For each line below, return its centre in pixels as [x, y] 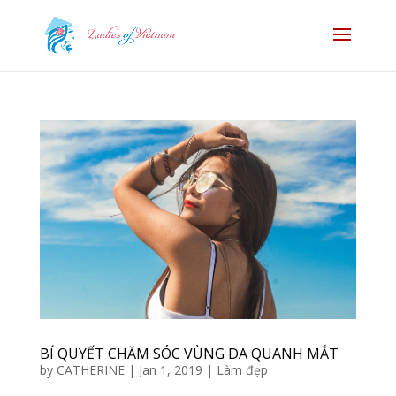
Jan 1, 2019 [170, 370]
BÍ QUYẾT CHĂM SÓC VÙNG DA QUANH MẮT [189, 354]
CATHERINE [90, 370]
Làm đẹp [242, 370]
